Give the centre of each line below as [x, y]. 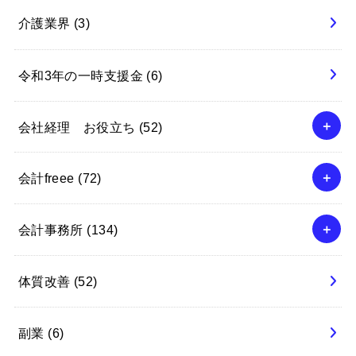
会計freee [48, 178]
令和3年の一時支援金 [82, 75]
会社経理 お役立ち [78, 126]
